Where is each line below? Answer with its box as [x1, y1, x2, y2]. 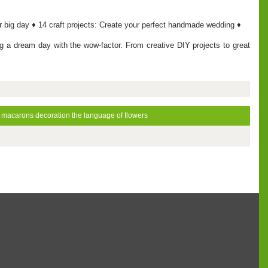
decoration [35, 111, 70, 120]
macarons [1, 111, 33, 120]
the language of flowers [72, 111, 148, 120]
